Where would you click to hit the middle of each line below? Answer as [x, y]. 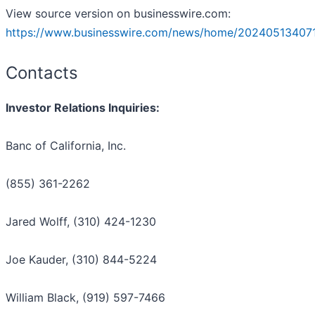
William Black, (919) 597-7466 [85, 298]
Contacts [42, 73]
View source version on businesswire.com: [118, 14]
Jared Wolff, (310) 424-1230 [81, 222]
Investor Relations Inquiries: [83, 108]
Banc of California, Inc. [66, 146]
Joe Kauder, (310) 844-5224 [81, 260]
